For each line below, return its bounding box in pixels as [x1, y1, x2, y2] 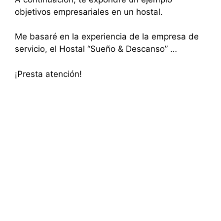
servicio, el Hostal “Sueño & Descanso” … [15, 44, 177, 54]
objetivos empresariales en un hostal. [15, 6, 163, 17]
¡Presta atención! [15, 69, 82, 79]
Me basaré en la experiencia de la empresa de [15, 32, 199, 42]
